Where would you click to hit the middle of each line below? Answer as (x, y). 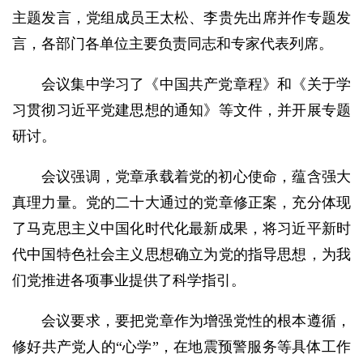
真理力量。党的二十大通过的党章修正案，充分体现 (181, 203)
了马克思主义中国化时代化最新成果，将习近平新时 (181, 229)
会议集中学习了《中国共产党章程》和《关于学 (196, 85)
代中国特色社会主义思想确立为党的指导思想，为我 (181, 255)
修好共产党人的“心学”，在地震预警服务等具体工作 (181, 347)
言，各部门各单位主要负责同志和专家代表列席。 (173, 44)
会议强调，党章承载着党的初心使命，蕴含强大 (196, 177)
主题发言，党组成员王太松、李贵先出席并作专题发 (181, 18)
